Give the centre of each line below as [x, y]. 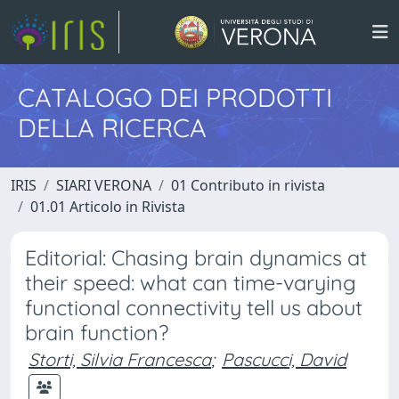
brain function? [97, 333]
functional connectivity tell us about [194, 308]
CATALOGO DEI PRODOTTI [175, 97]
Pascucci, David [284, 359]
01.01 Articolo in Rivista [108, 207]
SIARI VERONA [104, 185]
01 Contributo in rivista [248, 185]
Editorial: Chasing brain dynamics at [196, 258]
